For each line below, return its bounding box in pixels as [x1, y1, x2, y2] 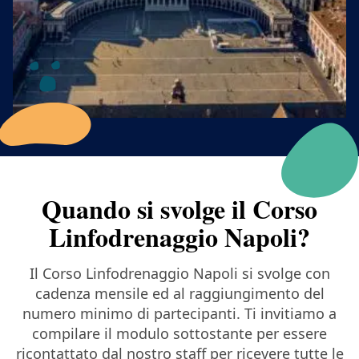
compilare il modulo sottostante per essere [32, 323, 327, 343]
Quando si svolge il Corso [42, 189, 317, 228]
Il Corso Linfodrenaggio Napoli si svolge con [29, 263, 330, 283]
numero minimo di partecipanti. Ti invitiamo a [22, 303, 337, 323]
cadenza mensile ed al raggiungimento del [34, 283, 325, 303]
